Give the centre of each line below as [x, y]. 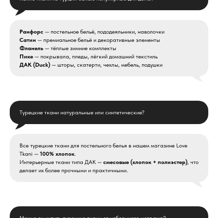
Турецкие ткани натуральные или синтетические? [82, 112]
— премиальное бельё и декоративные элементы [98, 40]
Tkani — [30, 154]
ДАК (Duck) [35, 65]
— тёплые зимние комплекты [80, 48]
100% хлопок [57, 154]
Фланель [31, 48]
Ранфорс [31, 32]
